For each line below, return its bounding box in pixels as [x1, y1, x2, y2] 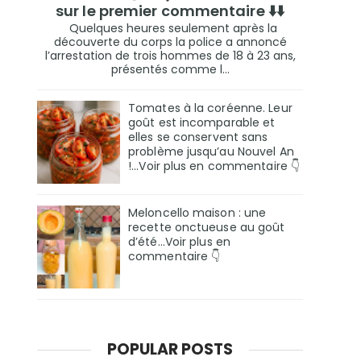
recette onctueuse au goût [128, 219, 285, 236]
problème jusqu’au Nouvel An [128, 143, 294, 160]
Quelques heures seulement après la [63, 20, 277, 37]
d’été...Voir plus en [128, 234, 230, 251]
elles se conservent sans [128, 129, 268, 146]
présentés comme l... [110, 61, 230, 78]
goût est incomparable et [128, 114, 276, 131]
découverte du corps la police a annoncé [53, 34, 287, 51]
